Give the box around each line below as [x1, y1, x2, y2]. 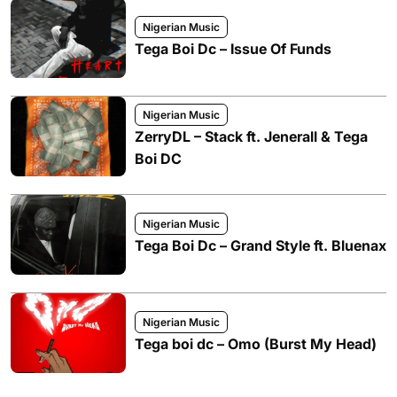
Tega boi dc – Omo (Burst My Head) [135, 335, 377, 353]
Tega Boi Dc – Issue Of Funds [135, 40, 331, 58]
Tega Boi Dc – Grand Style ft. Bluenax [135, 237, 386, 254]
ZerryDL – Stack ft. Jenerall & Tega [135, 127, 368, 145]
